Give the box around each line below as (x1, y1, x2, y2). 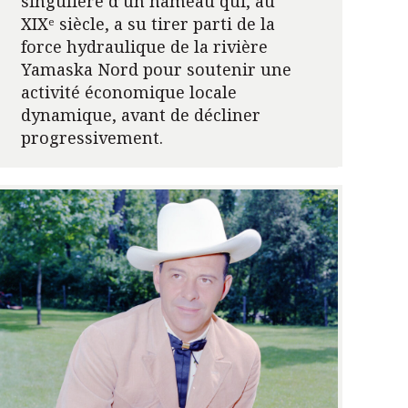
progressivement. (20, 126, 163, 148)
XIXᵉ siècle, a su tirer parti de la (20, 12, 275, 35)
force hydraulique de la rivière (20, 35, 268, 57)
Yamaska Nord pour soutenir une (20, 57, 291, 80)
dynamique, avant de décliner (20, 103, 260, 126)
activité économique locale (20, 80, 237, 103)
